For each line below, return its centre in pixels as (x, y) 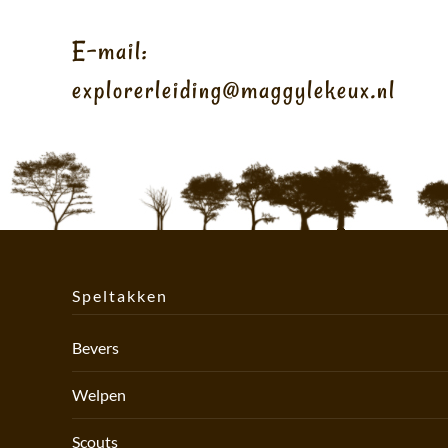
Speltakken (120, 295)
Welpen (99, 394)
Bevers (95, 347)
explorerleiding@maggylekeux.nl (234, 90)
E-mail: (110, 51)
